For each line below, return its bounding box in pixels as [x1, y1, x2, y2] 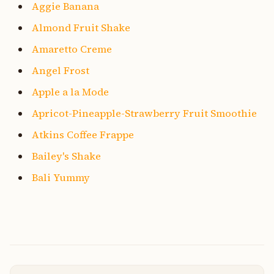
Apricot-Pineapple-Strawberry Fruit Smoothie [32, 106, 257, 120]
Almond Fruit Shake [32, 20, 130, 34]
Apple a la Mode [32, 84, 109, 98]
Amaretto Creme [32, 42, 112, 56]
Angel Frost [32, 63, 89, 77]
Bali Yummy [32, 170, 90, 184]
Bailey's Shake [32, 149, 101, 163]
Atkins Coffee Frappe [32, 127, 134, 141]
